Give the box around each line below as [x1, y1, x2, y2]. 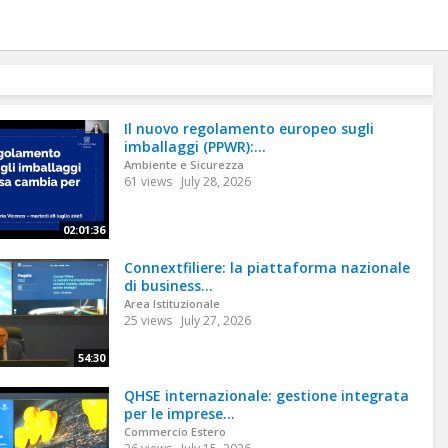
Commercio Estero [123, 423, 226, 439]
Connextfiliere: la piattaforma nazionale [123, 258, 410, 278]
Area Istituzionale [123, 296, 220, 312]
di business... [123, 276, 213, 296]
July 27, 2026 [180, 312, 251, 330]
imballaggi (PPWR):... [123, 137, 266, 156]
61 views [123, 173, 172, 190]
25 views [123, 312, 172, 330]
